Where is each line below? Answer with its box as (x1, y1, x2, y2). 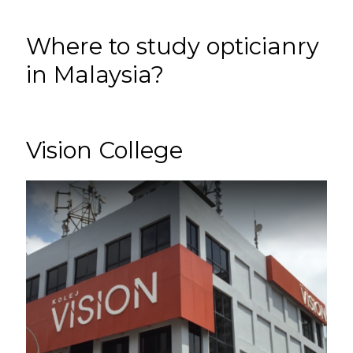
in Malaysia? (26, 61, 165, 89)
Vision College (26, 136, 184, 165)
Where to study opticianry (26, 32, 320, 61)
